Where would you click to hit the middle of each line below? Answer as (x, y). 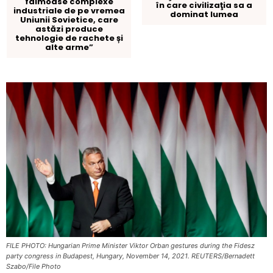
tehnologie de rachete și (69, 38)
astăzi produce (69, 29)
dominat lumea (204, 15)
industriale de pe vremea (69, 11)
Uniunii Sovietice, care (69, 20)
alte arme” (69, 48)
